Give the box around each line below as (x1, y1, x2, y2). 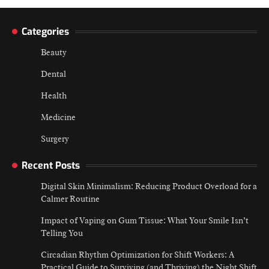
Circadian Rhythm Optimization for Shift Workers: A (41, 250, 234, 260)
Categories (22, 25, 69, 38)
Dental (41, 69, 66, 79)
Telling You (41, 228, 83, 238)
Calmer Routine (41, 194, 100, 204)
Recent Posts (22, 159, 80, 172)
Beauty (41, 47, 67, 58)
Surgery (41, 134, 69, 144)
